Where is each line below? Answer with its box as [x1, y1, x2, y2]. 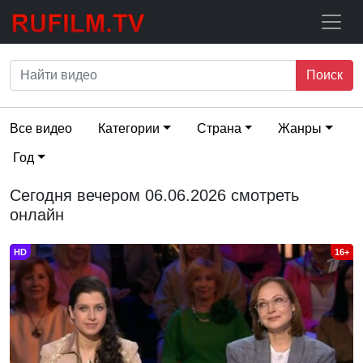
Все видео [10, 122, 72, 135]
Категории [98, 122, 160, 135]
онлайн [10, 206, 64, 224]
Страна [196, 122, 241, 135]
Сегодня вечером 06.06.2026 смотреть [10, 186, 299, 204]
